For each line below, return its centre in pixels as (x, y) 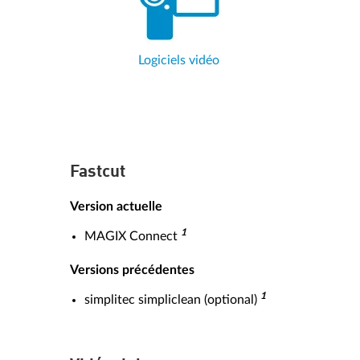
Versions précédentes (132, 270)
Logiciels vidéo (178, 60)
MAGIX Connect (133, 236)
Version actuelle (116, 206)
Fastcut (98, 172)
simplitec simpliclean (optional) (172, 299)
